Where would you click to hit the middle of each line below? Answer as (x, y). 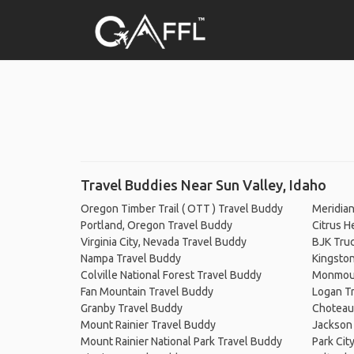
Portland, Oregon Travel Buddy (156, 225)
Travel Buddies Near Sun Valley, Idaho (203, 185)
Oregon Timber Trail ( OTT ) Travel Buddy (182, 209)
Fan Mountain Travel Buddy (147, 292)
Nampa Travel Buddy (131, 258)
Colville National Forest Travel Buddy (171, 275)
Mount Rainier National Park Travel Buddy (181, 341)
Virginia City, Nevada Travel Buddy (164, 242)
